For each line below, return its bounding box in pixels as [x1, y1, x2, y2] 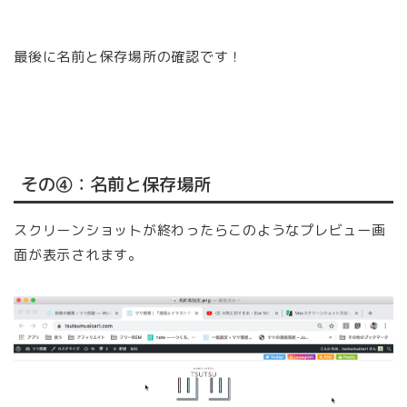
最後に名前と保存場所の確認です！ [14, 46, 243, 66]
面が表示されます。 [14, 245, 143, 265]
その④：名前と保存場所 [21, 172, 211, 197]
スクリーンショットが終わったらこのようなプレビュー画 [14, 221, 386, 241]
